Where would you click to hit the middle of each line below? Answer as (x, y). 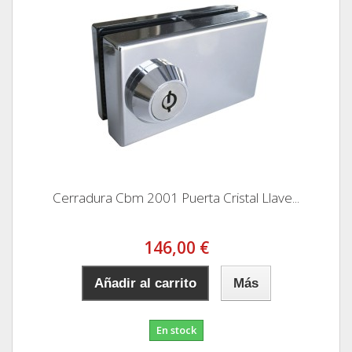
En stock (176, 330)
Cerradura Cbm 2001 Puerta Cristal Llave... (176, 197)
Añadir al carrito (145, 283)
